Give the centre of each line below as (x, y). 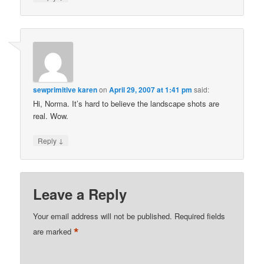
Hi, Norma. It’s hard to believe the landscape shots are (126, 103)
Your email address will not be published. (103, 216)
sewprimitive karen (65, 89)
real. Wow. (51, 115)
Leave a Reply (80, 194)
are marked (54, 231)
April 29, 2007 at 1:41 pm (151, 89)
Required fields (200, 216)
